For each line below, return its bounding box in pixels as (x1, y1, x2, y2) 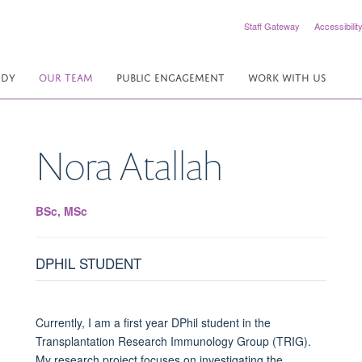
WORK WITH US (248, 69, 326, 84)
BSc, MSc (35, 202, 87, 219)
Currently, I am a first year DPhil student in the (35, 314, 271, 330)
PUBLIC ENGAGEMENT (116, 69, 225, 84)
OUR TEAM (39, 69, 93, 84)
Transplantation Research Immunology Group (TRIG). (35, 332, 311, 349)
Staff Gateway (244, 19, 300, 32)
